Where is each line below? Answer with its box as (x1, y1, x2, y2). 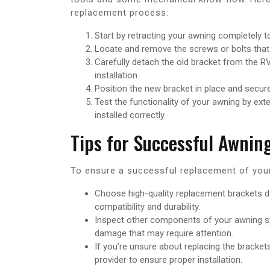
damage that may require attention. (95, 228, 233, 239)
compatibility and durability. (95, 201, 200, 213)
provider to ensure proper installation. (95, 254, 242, 266)
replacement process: (71, 7, 169, 19)
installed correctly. (95, 110, 166, 121)
